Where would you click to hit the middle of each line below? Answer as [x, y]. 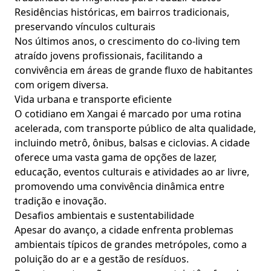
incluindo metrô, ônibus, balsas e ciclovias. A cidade [132, 143]
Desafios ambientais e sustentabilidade [104, 215]
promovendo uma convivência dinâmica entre [119, 186]
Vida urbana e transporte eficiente [93, 99]
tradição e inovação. [60, 201]
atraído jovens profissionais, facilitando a [109, 56]
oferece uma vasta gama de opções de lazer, [116, 157]
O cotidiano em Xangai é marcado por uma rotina [128, 114]
